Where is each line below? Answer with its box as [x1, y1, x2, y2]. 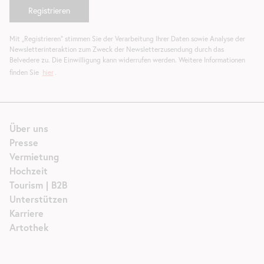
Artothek [9, 220, 49, 233]
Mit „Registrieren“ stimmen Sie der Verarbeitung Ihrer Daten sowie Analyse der [9, 34, 245, 43]
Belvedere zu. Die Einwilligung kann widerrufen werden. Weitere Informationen [9, 55, 245, 64]
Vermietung [9, 150, 59, 163]
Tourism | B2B [9, 178, 67, 191]
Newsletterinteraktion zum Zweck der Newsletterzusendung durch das [9, 44, 224, 54]
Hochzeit [9, 164, 48, 177]
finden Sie [9, 67, 41, 77]
